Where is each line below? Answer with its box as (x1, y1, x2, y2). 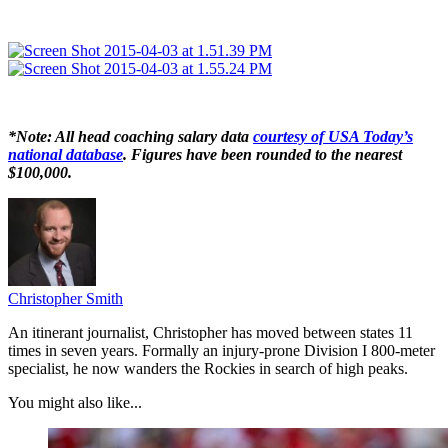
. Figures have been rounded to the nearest (123, 145, 402, 163)
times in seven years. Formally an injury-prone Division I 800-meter (8, 341, 435, 359)
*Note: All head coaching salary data (8, 127, 253, 145)
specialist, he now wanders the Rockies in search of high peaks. (8, 359, 408, 377)
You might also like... (8, 393, 142, 411)
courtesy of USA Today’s (253, 127, 413, 145)
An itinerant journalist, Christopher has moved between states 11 (8, 323, 413, 341)
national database (8, 145, 123, 163)
